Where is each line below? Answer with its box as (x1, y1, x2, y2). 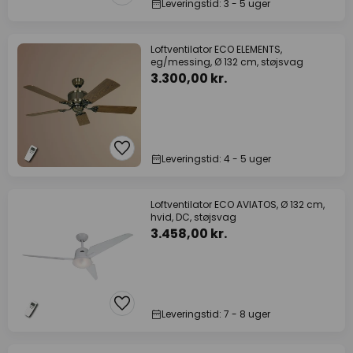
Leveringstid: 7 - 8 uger (162, 307, 270, 321)
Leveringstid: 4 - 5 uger (162, 152, 271, 165)
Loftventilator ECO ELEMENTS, (150, 43, 282, 56)
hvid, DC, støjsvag (150, 210, 236, 224)
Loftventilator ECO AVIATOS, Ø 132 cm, (150, 198, 325, 211)
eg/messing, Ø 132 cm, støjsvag (150, 55, 303, 69)
